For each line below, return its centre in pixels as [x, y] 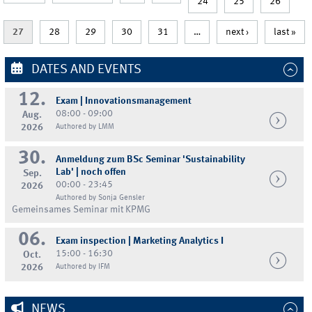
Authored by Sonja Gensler [101, 198]
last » [285, 32]
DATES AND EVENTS [85, 69]
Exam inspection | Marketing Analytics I [140, 241]
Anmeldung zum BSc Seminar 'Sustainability [151, 160]
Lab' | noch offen [91, 172]
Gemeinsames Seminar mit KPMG [81, 210]
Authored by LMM [85, 126]
